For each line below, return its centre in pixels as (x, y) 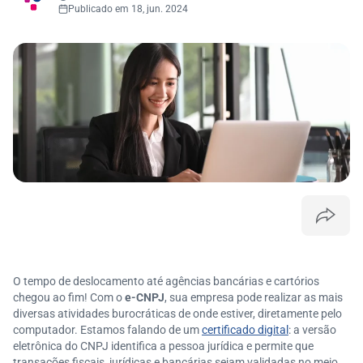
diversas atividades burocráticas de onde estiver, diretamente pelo (177, 314)
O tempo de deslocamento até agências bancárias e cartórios (166, 281)
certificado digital (245, 330)
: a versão (312, 330)
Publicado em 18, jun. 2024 (128, 9)
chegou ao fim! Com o (69, 297)
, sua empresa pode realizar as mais (254, 297)
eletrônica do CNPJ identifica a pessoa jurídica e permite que (163, 346)
